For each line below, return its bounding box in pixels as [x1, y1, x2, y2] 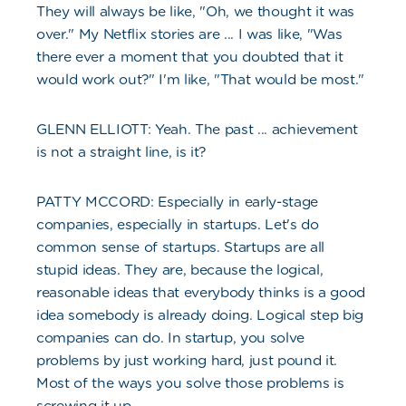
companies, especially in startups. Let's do [36, 216, 319, 234]
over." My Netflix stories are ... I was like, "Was [36, 25, 343, 43]
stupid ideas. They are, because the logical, [36, 261, 324, 279]
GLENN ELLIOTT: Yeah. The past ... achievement [36, 121, 359, 139]
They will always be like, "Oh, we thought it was [36, 3, 355, 21]
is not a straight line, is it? [36, 143, 207, 161]
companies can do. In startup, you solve [36, 329, 305, 347]
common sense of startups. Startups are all [36, 238, 325, 256]
